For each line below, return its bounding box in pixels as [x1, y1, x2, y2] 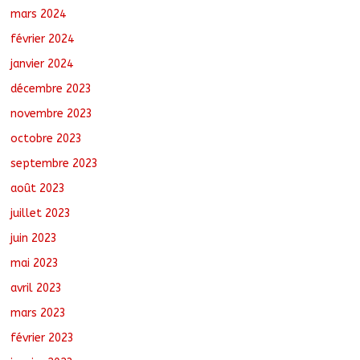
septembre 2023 [10, 156, 99, 170]
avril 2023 [10, 280, 63, 295]
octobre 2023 [10, 131, 83, 145]
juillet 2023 [10, 206, 72, 220]
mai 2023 [10, 256, 59, 270]
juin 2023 [10, 231, 58, 245]
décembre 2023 [10, 81, 92, 96]
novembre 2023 [10, 106, 93, 121]
